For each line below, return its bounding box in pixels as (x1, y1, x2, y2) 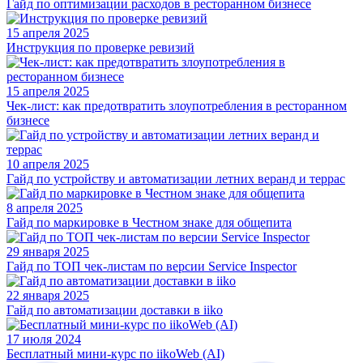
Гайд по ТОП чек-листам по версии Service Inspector (6, 259, 297, 274)
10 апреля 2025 (6, 157, 89, 172)
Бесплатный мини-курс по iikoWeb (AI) (6, 347, 224, 361)
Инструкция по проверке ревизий (6, 41, 194, 55)
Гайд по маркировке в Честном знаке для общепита (6, 216, 292, 230)
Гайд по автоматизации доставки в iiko (6, 303, 223, 318)
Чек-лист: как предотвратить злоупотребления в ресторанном (6, 99, 347, 113)
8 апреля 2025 (6, 201, 83, 216)
